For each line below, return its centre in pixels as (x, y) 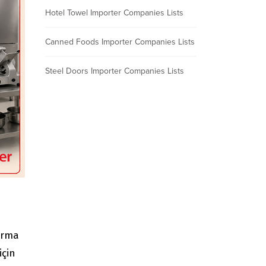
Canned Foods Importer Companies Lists (120, 42)
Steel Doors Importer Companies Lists (115, 71)
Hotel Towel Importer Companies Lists (114, 13)
